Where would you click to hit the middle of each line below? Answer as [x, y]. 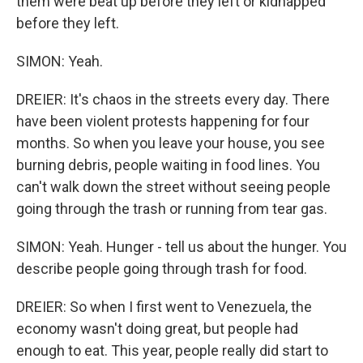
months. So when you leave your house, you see [171, 143]
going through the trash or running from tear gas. [172, 209]
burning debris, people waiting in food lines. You [168, 165]
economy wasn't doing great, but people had [157, 329]
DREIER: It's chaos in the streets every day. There [173, 99]
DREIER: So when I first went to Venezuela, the [164, 307]
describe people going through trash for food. [162, 269]
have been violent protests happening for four [163, 121]
